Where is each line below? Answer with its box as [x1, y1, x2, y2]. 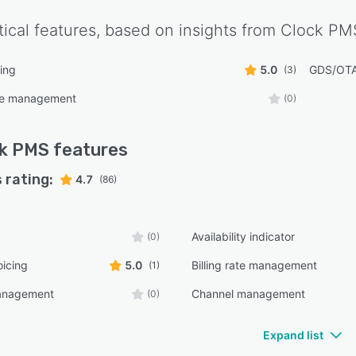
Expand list [263, 328, 323, 342]
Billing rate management [192, 258, 318, 272]
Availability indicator [192, 230, 296, 243]
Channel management [192, 287, 306, 300]
